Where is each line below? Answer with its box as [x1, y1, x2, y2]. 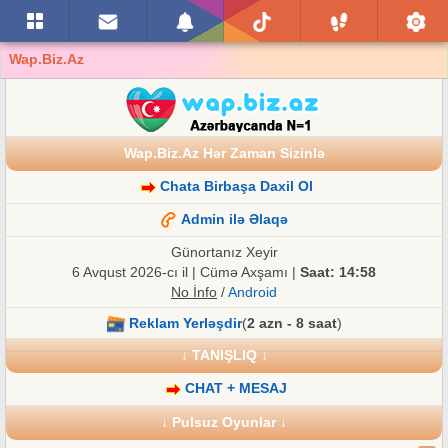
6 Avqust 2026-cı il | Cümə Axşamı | [72, 265, 300, 280]
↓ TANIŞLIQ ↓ [180, 348, 268, 363]
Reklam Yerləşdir [128, 316, 242, 331]
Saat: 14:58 [300, 265, 376, 280]
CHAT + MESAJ [185, 381, 287, 396]
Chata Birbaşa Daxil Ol [159, 179, 313, 194]
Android [228, 285, 277, 300]
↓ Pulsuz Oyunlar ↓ [161, 415, 287, 430]
